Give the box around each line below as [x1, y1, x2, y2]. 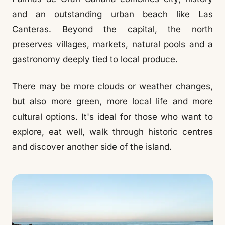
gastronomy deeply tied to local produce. [12, 54, 178, 64]
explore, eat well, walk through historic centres [12, 127, 213, 137]
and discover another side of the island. [12, 142, 172, 152]
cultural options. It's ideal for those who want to [12, 111, 213, 122]
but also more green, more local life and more [12, 96, 213, 106]
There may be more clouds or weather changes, [12, 81, 213, 91]
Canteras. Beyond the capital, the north [12, 24, 213, 34]
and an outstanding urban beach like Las [12, 9, 213, 19]
